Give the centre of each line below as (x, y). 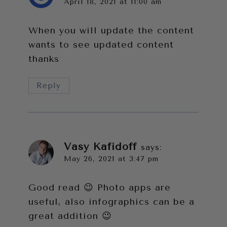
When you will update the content (111, 31)
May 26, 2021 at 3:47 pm (111, 159)
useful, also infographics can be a (111, 201)
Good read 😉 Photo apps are (100, 187)
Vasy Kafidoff (100, 147)
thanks (44, 59)
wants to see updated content (101, 45)
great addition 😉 (70, 216)
